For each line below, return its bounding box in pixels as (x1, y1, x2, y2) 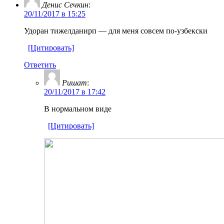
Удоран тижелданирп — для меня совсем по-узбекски (24, 26, 207, 35)
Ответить (24, 60, 56, 69)
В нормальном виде (44, 104, 111, 113)
